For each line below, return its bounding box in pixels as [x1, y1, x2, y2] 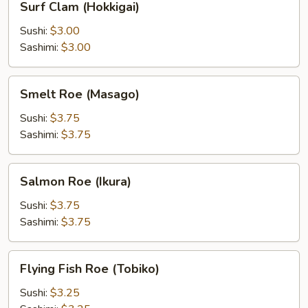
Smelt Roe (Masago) [20, 86, 140, 102]
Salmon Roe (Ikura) [20, 173, 131, 190]
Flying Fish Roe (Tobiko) [20, 261, 159, 277]
